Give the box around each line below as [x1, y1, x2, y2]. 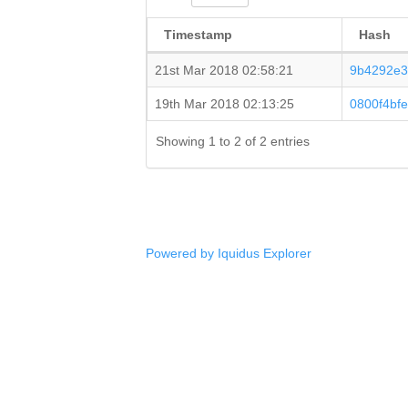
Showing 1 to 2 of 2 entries [156, 134, 311, 148]
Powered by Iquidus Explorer [145, 246, 311, 260]
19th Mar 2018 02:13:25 [155, 97, 295, 111]
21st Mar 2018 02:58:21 [155, 63, 294, 77]
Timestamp [164, 27, 233, 42]
